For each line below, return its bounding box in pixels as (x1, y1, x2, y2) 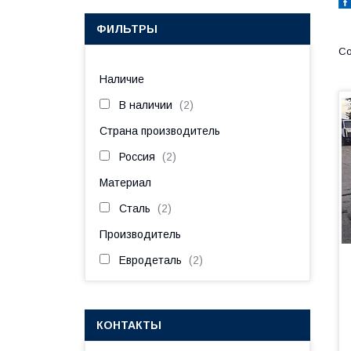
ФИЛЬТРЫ (96, 23, 157, 35)
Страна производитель (100, 125, 220, 137)
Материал (100, 176, 151, 189)
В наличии (119, 99, 172, 111)
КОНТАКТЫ (96, 319, 161, 331)
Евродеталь (119, 254, 182, 266)
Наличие (100, 73, 144, 85)
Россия (119, 150, 155, 163)
